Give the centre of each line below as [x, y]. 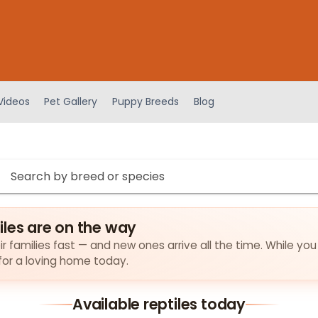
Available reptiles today [159, 304]
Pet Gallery [71, 102]
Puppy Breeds [146, 102]
